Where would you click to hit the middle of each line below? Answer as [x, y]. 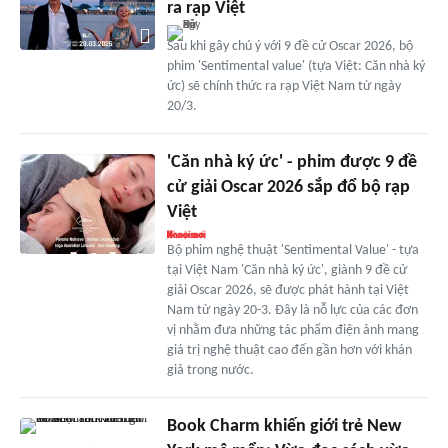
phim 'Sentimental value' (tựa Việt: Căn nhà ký [295, 66]
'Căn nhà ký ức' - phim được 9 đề [291, 162]
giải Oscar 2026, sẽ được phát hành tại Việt [287, 290]
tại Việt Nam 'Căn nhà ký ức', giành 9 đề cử [286, 270]
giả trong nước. [210, 370]
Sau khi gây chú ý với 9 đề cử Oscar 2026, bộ [289, 46]
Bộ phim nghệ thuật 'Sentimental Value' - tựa [292, 250]
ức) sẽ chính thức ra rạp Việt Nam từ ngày [283, 86]
